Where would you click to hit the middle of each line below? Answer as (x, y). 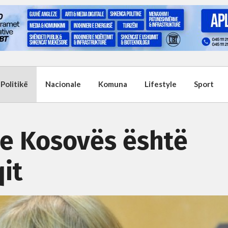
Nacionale (63, 84)
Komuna (113, 84)
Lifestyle (161, 84)
